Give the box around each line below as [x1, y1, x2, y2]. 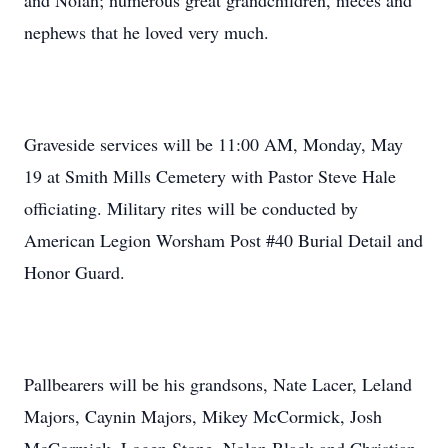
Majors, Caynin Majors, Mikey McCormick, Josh [24, 404, 382, 428]
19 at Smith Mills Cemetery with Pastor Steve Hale [24, 164, 396, 188]
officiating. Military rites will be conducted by [24, 196, 358, 220]
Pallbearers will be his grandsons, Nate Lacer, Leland [24, 372, 412, 396]
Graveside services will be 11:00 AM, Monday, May [24, 132, 403, 156]
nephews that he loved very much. [24, 20, 269, 44]
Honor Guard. [24, 260, 125, 284]
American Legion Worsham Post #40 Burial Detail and [24, 228, 423, 252]
